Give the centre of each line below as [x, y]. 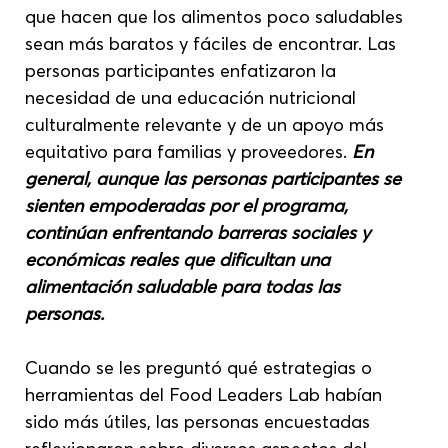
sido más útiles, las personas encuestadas [200, 421]
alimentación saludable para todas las [185, 286]
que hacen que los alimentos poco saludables [217, 16]
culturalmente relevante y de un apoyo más [207, 124]
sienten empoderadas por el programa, [189, 205]
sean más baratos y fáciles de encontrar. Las [213, 43]
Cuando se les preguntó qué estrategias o [201, 367]
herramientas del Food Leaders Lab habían [206, 394]
